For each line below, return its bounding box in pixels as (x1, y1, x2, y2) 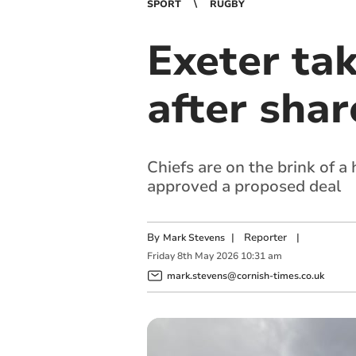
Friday (146, 250, 175, 263)
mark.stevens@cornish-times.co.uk (166, 269, 324, 282)
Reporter (243, 230, 287, 245)
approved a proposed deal (146, 176, 341, 197)
